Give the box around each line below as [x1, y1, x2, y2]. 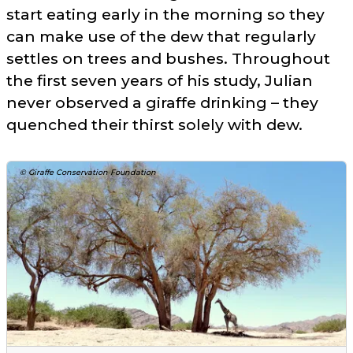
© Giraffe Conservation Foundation [20, 167, 156, 176]
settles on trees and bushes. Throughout [6, 48, 330, 68]
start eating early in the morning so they [6, 4, 325, 24]
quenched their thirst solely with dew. [6, 114, 303, 134]
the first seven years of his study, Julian [6, 70, 313, 90]
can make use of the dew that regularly [6, 26, 316, 46]
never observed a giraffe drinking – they [6, 92, 318, 112]
